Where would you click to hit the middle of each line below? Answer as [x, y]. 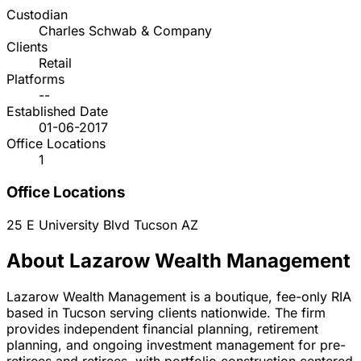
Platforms [35, 79]
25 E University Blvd [70, 224]
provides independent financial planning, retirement [162, 328]
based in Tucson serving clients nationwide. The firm [166, 312]
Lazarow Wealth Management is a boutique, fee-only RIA [179, 296]
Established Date [57, 112]
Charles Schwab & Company [125, 31]
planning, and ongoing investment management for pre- [176, 344]
